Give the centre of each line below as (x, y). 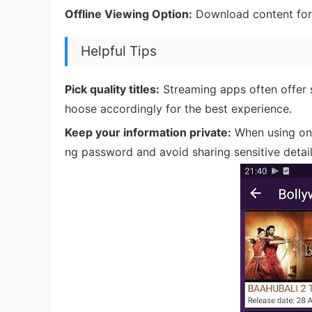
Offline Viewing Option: (128, 14)
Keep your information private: (148, 132)
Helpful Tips (119, 51)
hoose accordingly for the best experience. (178, 108)
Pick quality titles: (112, 89)
